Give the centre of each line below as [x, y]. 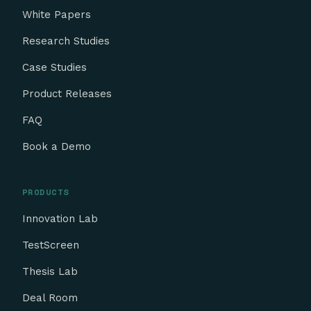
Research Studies [66, 41]
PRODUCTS [46, 192]
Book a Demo [57, 146]
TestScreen [51, 245]
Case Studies [54, 67]
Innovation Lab [60, 218]
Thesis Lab [50, 271]
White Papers [57, 14]
